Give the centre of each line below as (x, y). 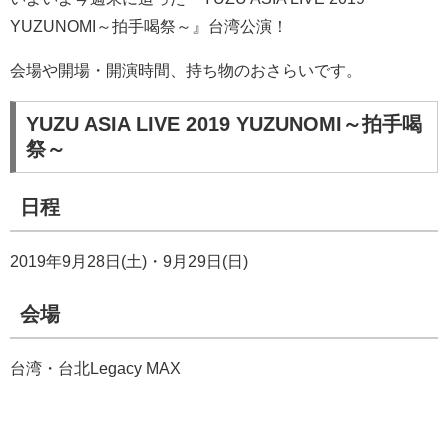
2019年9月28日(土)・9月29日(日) (129, 261)
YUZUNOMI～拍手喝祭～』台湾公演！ (149, 26)
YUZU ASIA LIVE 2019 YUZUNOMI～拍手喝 (224, 123)
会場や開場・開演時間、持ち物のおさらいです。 (186, 70)
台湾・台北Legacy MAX (95, 368)
